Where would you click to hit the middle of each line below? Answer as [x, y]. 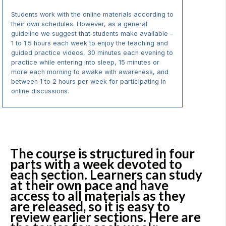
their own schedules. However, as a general [79, 24]
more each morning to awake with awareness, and [90, 72]
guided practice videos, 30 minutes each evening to [92, 52]
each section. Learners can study [106, 175]
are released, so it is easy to [90, 207]
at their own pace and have [89, 185]
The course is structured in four [102, 154]
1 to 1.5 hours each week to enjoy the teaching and [90, 43]
